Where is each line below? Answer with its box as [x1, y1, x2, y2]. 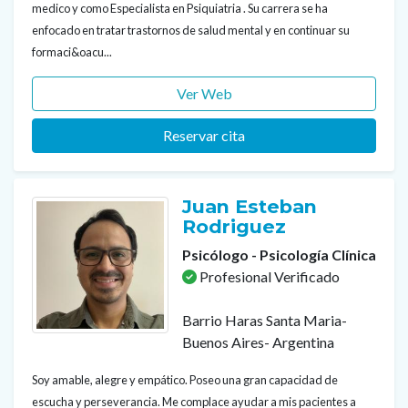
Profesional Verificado [197, 268, 340, 285]
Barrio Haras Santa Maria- [182, 311, 347, 329]
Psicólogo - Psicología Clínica [182, 246, 376, 263]
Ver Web [176, 85, 232, 102]
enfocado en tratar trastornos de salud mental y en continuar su [32, 23, 350, 37]
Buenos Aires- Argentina [182, 333, 334, 351]
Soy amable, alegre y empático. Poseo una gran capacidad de [32, 372, 338, 387]
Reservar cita [163, 127, 245, 144]
